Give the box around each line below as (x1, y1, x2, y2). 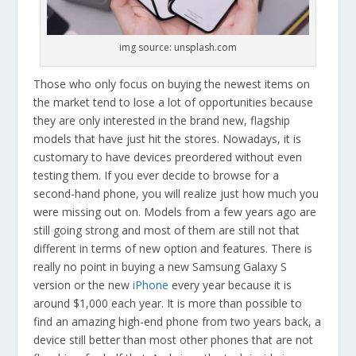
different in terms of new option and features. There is (33, 240, 313, 256)
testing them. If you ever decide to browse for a (33, 167, 280, 183)
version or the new (33, 277, 133, 292)
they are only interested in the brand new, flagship (33, 112, 291, 128)
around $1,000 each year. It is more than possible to (33, 295, 303, 311)
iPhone (133, 277, 169, 292)
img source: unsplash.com (119, 40, 237, 54)
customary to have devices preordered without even (33, 149, 303, 164)
